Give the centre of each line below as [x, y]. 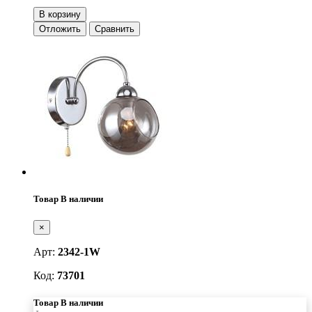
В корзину [60, 14]
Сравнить [115, 29]
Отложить [60, 29]
